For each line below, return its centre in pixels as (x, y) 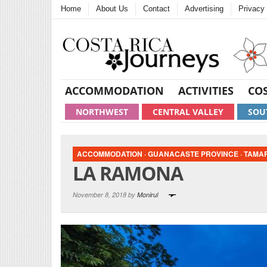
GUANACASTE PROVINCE (193, 153)
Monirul (148, 194)
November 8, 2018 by (105, 194)
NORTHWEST (102, 111)
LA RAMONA (128, 173)
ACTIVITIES (206, 90)
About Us (112, 9)
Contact (156, 9)
